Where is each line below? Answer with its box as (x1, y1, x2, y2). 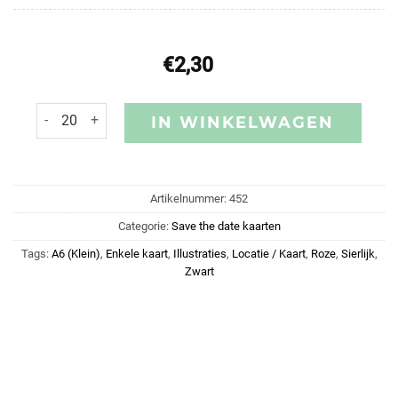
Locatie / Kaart (231, 246, 306, 260)
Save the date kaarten (171, 219, 281, 233)
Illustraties (172, 246, 227, 260)
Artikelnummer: (150, 191, 229, 205)
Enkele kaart (105, 246, 168, 260)
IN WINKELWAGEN (151, 112, 335, 132)
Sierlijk (340, 246, 375, 260)
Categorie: (117, 219, 171, 233)
